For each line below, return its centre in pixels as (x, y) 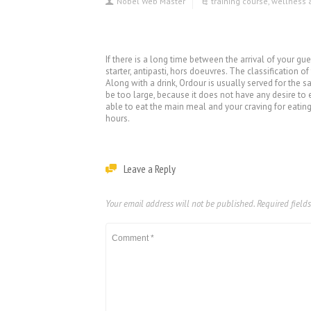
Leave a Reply (150, 169)
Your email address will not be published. (180, 204)
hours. (118, 118)
